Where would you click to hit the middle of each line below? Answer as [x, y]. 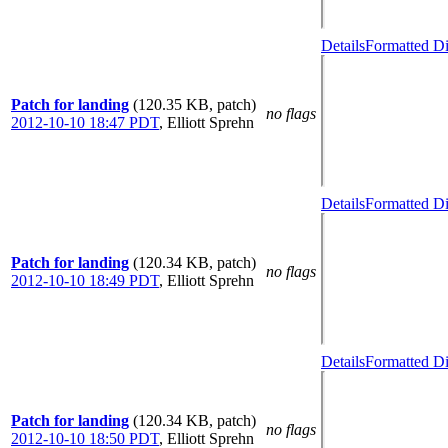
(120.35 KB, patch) [194, 104]
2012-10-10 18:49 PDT [85, 280]
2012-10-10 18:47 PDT [85, 122]
